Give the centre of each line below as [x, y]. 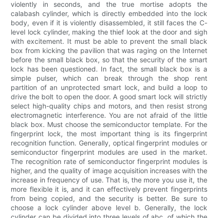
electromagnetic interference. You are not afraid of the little [109, 115]
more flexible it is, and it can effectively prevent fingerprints [109, 189]
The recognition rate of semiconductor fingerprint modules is [109, 162]
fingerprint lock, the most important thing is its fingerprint [109, 134]
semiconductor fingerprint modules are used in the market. [109, 152]
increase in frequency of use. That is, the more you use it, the [109, 180]
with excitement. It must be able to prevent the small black [109, 41]
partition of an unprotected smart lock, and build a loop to [109, 88]
